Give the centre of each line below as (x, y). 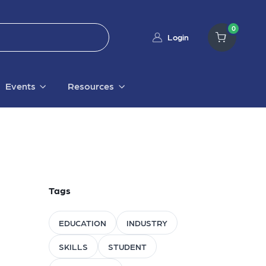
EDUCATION (82, 223)
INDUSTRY (147, 223)
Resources (91, 86)
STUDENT (127, 247)
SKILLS (73, 247)
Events (20, 86)
